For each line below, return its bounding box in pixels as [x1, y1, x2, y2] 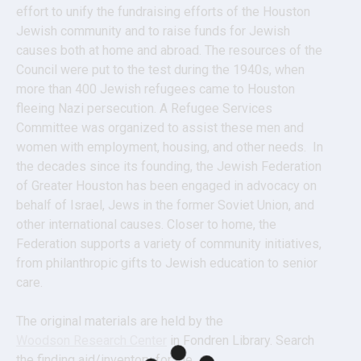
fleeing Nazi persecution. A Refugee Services [16, 101, 272, 116]
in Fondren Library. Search [167, 333, 314, 348]
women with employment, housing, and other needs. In [16, 139, 323, 155]
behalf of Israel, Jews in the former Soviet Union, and [16, 197, 314, 213]
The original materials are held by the [16, 313, 226, 329]
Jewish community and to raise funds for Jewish [16, 23, 290, 39]
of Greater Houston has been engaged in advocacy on [16, 178, 317, 193]
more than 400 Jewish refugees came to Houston [16, 81, 295, 97]
